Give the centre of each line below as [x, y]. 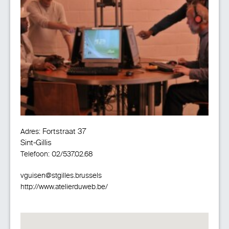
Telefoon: [35, 154]
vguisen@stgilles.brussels [61, 176]
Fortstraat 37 [63, 131]
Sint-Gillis [36, 143]
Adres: [30, 132]
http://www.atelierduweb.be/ [64, 187]
